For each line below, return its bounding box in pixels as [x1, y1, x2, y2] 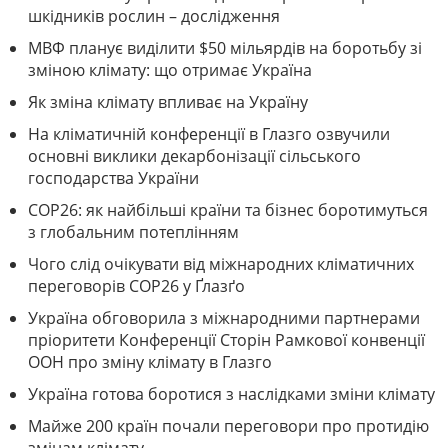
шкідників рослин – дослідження [28, 5, 280, 28]
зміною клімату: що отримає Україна [28, 59, 312, 82]
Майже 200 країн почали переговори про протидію [28, 415, 429, 438]
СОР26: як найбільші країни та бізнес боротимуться [28, 199, 428, 222]
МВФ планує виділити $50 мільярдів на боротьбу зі [28, 37, 422, 60]
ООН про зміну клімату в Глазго [28, 351, 272, 374]
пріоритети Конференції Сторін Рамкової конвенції [28, 329, 425, 352]
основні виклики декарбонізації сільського [28, 145, 361, 168]
